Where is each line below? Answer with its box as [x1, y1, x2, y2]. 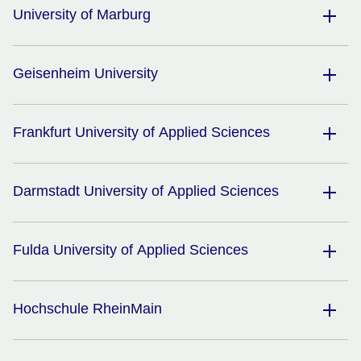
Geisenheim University [13, 65, 158, 82]
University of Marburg [13, 6, 151, 23]
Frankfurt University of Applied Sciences [13, 124, 270, 141]
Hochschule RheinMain [13, 301, 162, 317]
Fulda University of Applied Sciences [13, 242, 248, 259]
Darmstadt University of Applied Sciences [13, 183, 279, 200]
